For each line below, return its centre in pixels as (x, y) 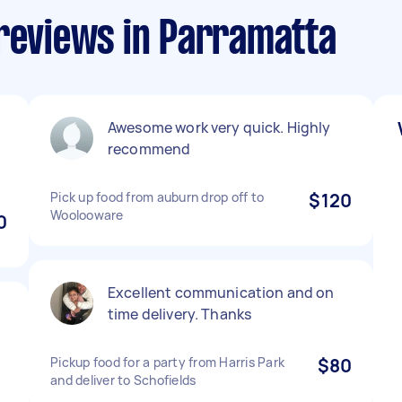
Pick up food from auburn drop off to (157, 197)
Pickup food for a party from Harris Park (167, 362)
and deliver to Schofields (123, 380)
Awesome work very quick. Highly (219, 127)
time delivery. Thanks (180, 314)
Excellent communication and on (221, 293)
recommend (149, 149)
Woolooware (87, 215)
